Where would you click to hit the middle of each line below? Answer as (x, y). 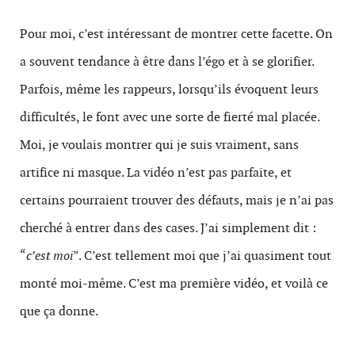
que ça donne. (59, 311)
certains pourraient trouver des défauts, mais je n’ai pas (177, 200)
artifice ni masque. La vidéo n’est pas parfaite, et (156, 172)
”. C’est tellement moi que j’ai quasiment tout (202, 256)
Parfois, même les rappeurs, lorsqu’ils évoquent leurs (169, 89)
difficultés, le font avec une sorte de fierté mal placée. (170, 117)
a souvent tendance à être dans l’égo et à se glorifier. (167, 61)
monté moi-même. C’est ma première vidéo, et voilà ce (174, 283)
